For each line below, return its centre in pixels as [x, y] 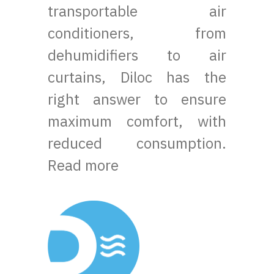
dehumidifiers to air [137, 55]
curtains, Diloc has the [137, 77]
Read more [83, 165]
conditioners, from [137, 33]
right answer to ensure [137, 99]
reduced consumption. [137, 143]
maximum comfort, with [137, 121]
